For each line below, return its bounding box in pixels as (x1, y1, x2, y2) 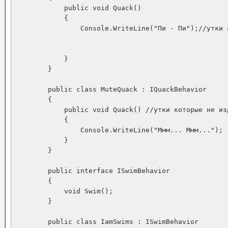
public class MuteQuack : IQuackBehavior (15, 85, 211, 93)
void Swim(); (15, 187, 113, 195)
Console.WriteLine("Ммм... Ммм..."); (15, 126, 223, 134)
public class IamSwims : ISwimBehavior (15, 218, 198, 225)
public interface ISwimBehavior (15, 167, 170, 175)
